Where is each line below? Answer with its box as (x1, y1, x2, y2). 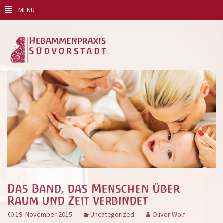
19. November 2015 (15, 209, 72, 219)
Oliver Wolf (152, 209, 185, 219)
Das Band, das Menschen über (7, 181, 180, 195)
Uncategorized (90, 209, 134, 219)
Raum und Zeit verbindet (7, 193, 148, 207)
